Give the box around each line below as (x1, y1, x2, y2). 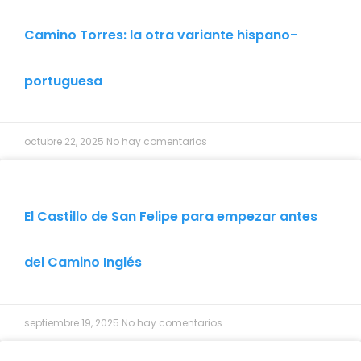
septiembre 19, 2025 (24, 315, 122, 330)
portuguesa (24, 71, 102, 90)
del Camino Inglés (24, 252, 142, 272)
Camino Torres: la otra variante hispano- (24, 25, 297, 44)
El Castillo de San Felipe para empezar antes (24, 206, 317, 226)
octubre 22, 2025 (24, 134, 106, 148)
